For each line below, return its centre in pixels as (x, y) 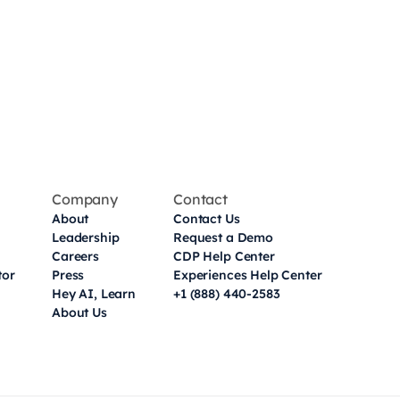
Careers (75, 256)
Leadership (86, 237)
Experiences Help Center (248, 275)
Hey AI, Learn (94, 294)
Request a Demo (223, 237)
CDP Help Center (224, 256)
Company (85, 199)
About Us (79, 312)
